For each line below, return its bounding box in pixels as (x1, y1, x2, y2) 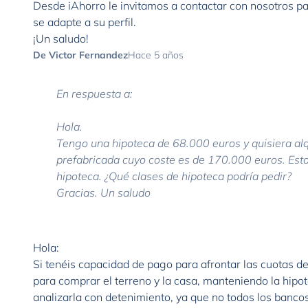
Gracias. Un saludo (56, 186, 151, 199)
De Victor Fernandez (33, 49, 128, 61)
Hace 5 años (128, 49, 184, 61)
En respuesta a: (56, 87, 133, 100)
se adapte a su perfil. (33, 15, 136, 29)
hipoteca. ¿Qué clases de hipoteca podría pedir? (56, 169, 291, 183)
